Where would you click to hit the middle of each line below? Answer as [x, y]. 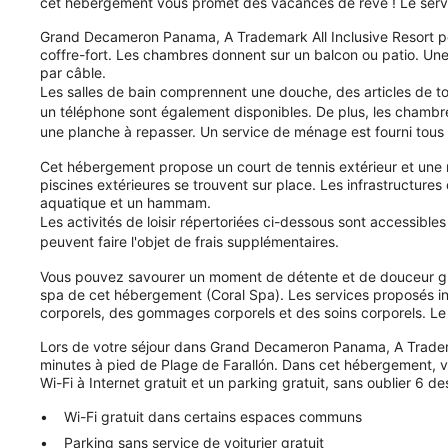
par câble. [73, 73]
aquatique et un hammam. [125, 203]
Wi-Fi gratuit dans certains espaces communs [213, 417]
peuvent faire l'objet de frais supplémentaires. [189, 242]
